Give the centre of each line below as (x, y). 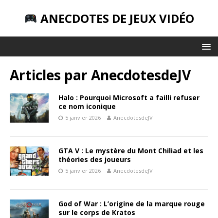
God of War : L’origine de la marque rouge (132, 203)
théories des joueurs (95, 159)
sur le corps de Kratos (97, 212)
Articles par (50, 75)
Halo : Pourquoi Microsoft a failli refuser (129, 97)
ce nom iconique (87, 106)
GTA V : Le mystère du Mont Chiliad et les (131, 150)
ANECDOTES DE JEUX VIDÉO (116, 18)
